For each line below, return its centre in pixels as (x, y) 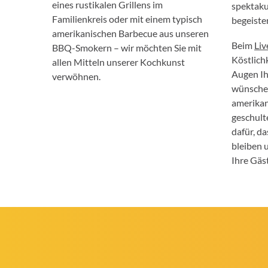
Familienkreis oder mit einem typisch (127, 19)
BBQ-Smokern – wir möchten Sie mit (127, 47)
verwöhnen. (77, 76)
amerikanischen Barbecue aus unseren (130, 33)
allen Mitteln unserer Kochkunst (118, 62)
